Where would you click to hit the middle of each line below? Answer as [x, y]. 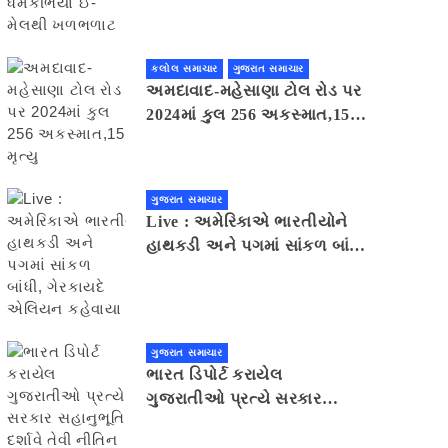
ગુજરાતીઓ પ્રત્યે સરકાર [234, 399]
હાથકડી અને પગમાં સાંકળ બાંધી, [258, 246]
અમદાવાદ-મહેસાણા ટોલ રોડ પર [254, 91]
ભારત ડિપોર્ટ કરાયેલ [214, 375]
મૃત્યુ [165, 139]
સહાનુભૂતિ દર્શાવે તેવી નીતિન [244, 423]
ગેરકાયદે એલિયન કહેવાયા [239, 270]
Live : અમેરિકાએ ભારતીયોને [247, 222]
